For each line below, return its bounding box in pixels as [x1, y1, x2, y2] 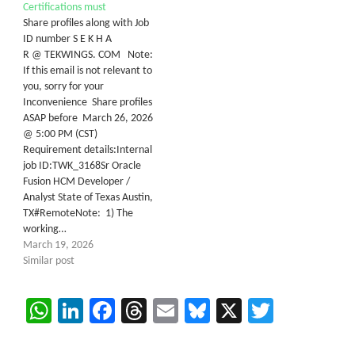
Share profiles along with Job [23, 17, 149, 29]
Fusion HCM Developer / [23, 175, 130, 188]
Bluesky [210, 297, 288, 323]
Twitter [273, 297, 346, 323]
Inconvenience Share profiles [23, 96, 152, 109]
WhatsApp [52, 297, 160, 323]
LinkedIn [83, 297, 170, 323]
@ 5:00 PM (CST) [23, 128, 100, 140]
